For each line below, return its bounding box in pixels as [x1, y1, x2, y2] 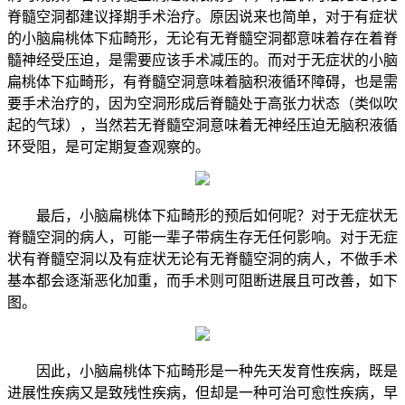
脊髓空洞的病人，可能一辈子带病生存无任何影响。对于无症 [7, 229, 398, 245]
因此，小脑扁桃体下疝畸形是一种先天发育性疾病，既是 [36, 363, 398, 379]
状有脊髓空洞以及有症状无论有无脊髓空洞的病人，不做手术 [7, 250, 398, 267]
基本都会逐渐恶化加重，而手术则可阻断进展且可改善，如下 [7, 272, 398, 288]
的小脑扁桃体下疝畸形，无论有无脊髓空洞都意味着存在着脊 [7, 30, 398, 46]
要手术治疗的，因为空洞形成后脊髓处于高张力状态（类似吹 [7, 95, 398, 111]
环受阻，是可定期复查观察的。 [7, 138, 210, 155]
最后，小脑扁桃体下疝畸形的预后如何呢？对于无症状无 [36, 207, 398, 223]
